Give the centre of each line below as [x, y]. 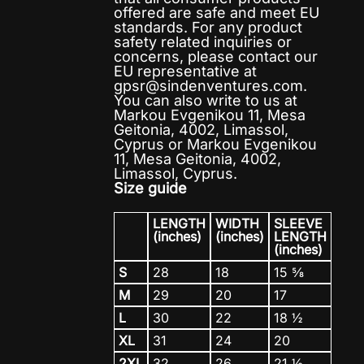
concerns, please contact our [216, 56]
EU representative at [185, 71]
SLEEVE [298, 223]
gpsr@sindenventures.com [208, 86]
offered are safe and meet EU [217, 13]
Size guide [150, 188]
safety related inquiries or [203, 42]
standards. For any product [208, 27]
